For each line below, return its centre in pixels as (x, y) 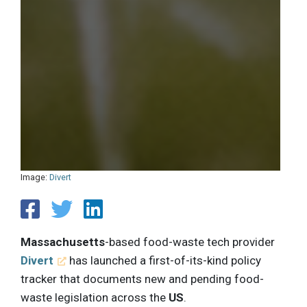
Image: (35, 177)
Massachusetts (63, 242)
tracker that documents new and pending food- (142, 279)
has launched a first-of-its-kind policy (164, 260)
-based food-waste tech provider (190, 242)
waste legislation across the (95, 297)
